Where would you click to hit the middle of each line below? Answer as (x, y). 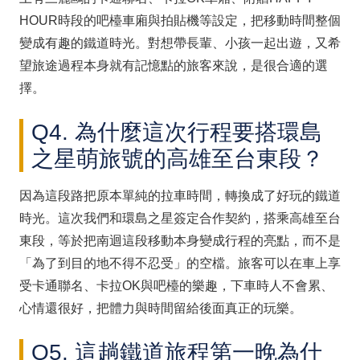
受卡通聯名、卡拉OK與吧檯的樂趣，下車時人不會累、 (176, 285)
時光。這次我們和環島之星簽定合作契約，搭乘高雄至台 (180, 218)
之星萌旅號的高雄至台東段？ (178, 158)
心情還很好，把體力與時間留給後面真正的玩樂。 (161, 308)
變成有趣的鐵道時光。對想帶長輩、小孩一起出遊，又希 (180, 43)
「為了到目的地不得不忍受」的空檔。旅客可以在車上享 (180, 263)
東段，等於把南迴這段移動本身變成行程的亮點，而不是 (180, 240)
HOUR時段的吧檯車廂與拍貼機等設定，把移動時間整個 (180, 20)
